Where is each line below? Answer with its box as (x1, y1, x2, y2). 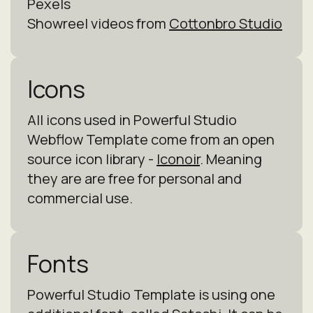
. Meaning (200, 150, 262, 168)
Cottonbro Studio (169, 14, 282, 33)
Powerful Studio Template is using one (27, 285, 275, 304)
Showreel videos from (27, 14, 169, 33)
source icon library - (27, 150, 156, 168)
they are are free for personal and (27, 169, 242, 188)
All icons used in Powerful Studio (27, 110, 237, 129)
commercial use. (27, 189, 133, 208)
